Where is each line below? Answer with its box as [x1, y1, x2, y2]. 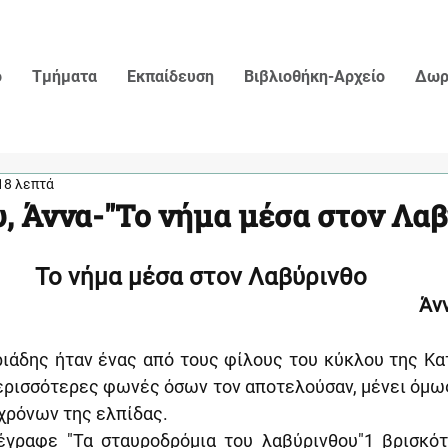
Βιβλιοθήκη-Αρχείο [244, 67, 386, 86]
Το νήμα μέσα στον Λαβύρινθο [35, 263, 373, 291]
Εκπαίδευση [127, 67, 215, 86]
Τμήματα [32, 67, 98, 86]
